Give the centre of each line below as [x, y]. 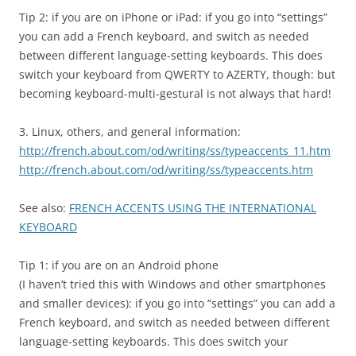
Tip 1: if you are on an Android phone [119, 265]
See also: [44, 208]
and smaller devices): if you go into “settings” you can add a [177, 304]
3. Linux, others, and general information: [130, 132]
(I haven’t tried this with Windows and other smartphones [172, 284]
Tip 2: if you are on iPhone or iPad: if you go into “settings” [173, 17]
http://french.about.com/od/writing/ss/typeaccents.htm [166, 170]
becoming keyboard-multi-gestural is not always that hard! [175, 94]
